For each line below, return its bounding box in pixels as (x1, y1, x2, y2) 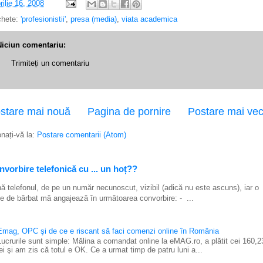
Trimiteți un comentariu (11, 59, 89, 68)
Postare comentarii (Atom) (37, 130, 126, 139)
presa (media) (70, 15, 117, 23)
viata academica (122, 15, 177, 23)
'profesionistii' (21, 15, 66, 23)
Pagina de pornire (87, 105, 171, 117)
